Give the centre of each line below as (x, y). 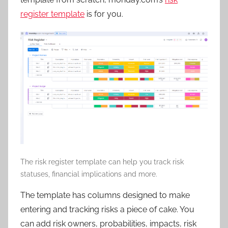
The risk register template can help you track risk (102, 162)
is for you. (104, 14)
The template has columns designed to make (105, 195)
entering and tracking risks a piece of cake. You (107, 209)
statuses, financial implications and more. (89, 174)
